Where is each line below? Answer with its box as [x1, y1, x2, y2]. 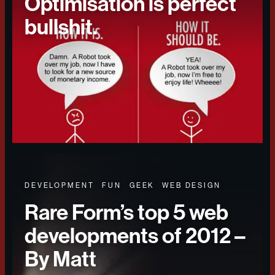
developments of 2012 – [25, 223, 246, 249]
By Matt [25, 246, 96, 272]
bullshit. [25, 14, 98, 40]
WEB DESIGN [162, 182, 221, 190]
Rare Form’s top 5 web [25, 199, 228, 225]
